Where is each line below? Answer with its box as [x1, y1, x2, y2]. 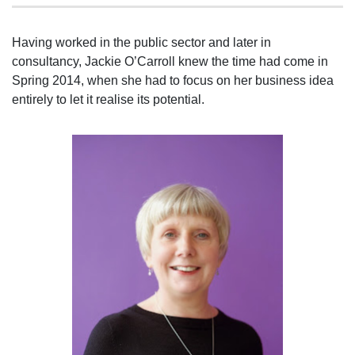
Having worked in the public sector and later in [12, 36, 271, 49]
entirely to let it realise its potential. [12, 93, 204, 106]
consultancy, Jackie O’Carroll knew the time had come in [12, 55, 328, 68]
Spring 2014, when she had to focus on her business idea [12, 74, 334, 87]
